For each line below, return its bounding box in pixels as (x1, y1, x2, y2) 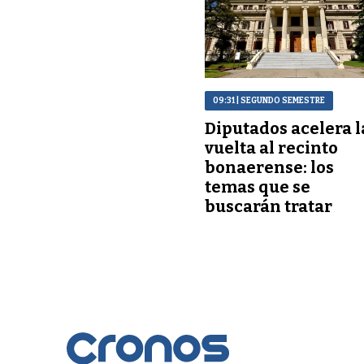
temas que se (205, 176, 311, 197)
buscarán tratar (205, 196, 333, 216)
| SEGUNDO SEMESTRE (235, 95, 326, 106)
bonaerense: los (205, 157, 335, 177)
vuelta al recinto (205, 137, 339, 158)
